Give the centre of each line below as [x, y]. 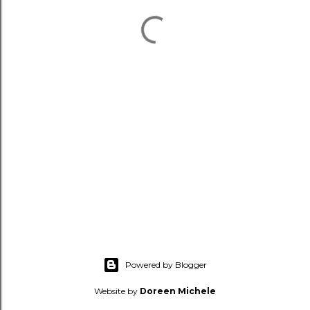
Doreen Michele [178, 291]
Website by [117, 291]
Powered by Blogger [166, 265]
